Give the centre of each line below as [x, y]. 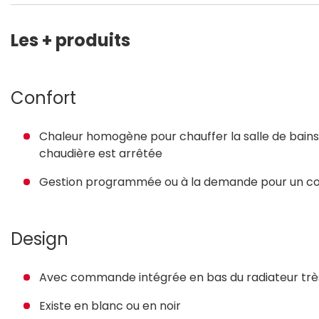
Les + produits [70, 40]
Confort [43, 98]
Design [40, 239]
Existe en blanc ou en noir [110, 305]
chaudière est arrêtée [101, 153]
